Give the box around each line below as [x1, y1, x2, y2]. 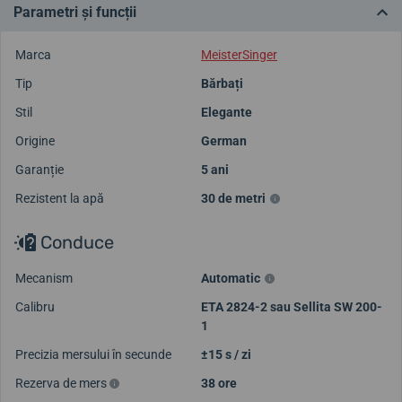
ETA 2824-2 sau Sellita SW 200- [201, 299, 382, 314]
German [201, 133, 247, 148]
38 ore [201, 375, 237, 390]
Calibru [15, 299, 55, 314]
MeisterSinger [201, 47, 277, 62]
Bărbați [201, 75, 243, 91]
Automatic [201, 270, 260, 285]
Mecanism [15, 270, 73, 285]
